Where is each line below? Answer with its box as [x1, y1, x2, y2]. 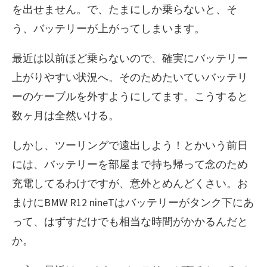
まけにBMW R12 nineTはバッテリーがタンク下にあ [12, 195, 254, 209]
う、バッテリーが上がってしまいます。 [12, 21, 205, 35]
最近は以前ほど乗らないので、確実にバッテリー [12, 51, 248, 65]
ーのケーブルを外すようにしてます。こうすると [12, 89, 248, 103]
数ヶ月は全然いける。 [12, 108, 119, 122]
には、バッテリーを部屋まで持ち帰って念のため [12, 157, 248, 171]
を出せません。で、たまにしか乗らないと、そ [12, 2, 237, 16]
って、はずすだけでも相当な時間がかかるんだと [12, 214, 248, 228]
